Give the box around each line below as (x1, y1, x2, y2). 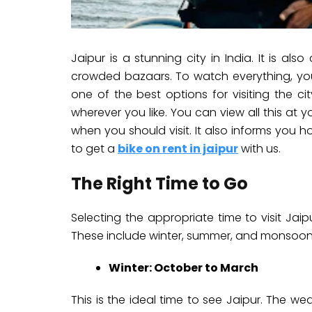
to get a (71, 141, 118, 157)
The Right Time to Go (71, 172, 248, 195)
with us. (238, 141, 281, 157)
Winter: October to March (109, 260, 258, 276)
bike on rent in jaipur (118, 141, 238, 157)
